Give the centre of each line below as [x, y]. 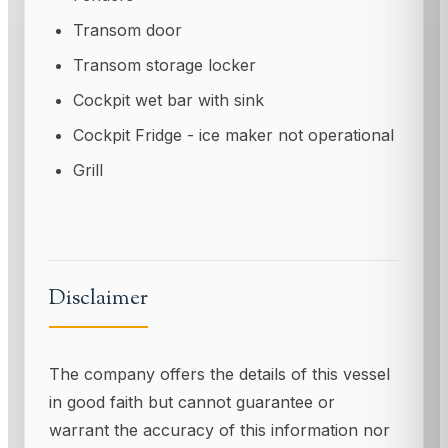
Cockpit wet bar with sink [168, 100]
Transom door [127, 30]
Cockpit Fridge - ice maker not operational [233, 135]
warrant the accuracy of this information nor [219, 429]
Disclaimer [98, 298]
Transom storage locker [164, 65]
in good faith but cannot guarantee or [192, 401]
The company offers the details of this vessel [219, 373]
